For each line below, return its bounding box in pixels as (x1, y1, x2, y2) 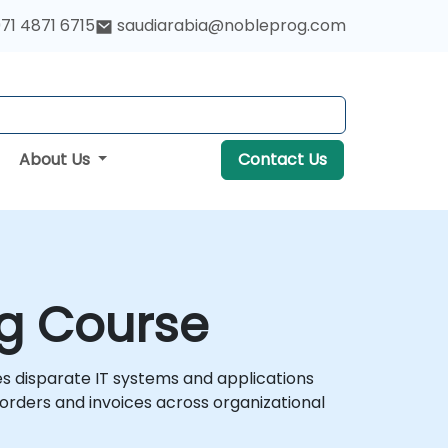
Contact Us (237, 148, 327, 171)
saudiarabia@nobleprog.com (117, 14, 346, 37)
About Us (18, 148, 94, 171)
